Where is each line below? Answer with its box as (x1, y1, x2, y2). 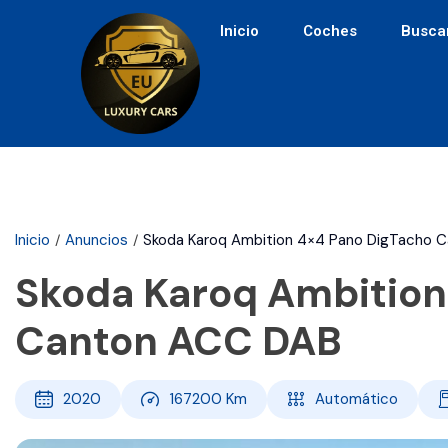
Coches (303, 22, 358, 41)
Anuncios (65, 230, 128, 251)
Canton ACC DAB (15, 315, 342, 368)
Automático (315, 389, 398, 410)
